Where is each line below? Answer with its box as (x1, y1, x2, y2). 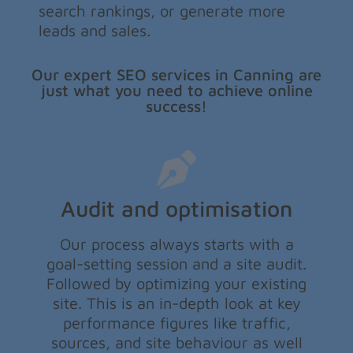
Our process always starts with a (59, 234, 294, 253)
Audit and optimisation (61, 195, 292, 221)
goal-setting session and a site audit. (46, 254, 307, 273)
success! (146, 97, 207, 116)
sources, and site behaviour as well (50, 333, 303, 351)
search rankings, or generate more (39, 2, 286, 20)
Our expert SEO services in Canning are (32, 65, 321, 84)
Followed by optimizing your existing (46, 273, 307, 292)
